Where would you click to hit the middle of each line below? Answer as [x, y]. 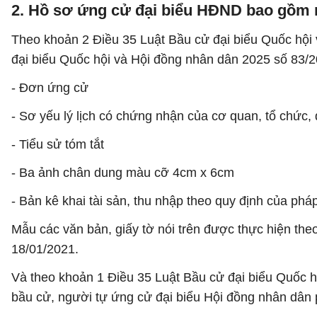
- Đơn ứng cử [50, 88]
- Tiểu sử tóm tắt [58, 144]
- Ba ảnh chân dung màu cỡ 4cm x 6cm [123, 173]
